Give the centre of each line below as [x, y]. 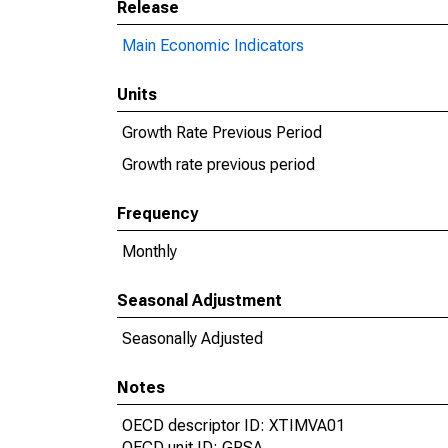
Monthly [149, 251]
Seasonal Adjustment [199, 300]
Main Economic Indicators [213, 45]
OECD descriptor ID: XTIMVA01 [233, 425]
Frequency [157, 213]
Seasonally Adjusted [192, 338]
